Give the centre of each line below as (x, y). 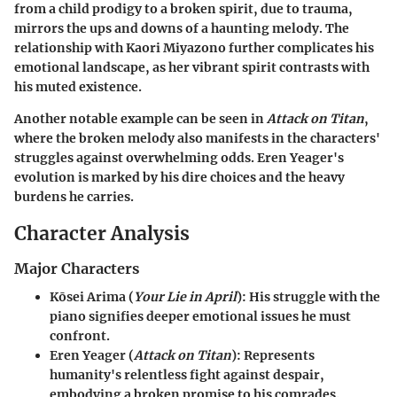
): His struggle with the (308, 297)
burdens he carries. (74, 197)
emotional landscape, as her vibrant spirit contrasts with (192, 68)
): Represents (273, 356)
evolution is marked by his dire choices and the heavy (179, 178)
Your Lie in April (185, 297)
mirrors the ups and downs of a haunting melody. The (182, 29)
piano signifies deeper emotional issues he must (200, 317)
